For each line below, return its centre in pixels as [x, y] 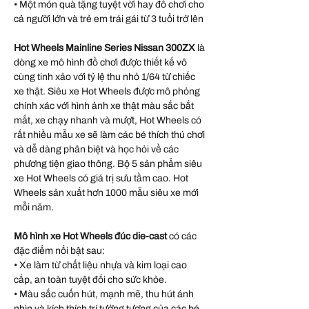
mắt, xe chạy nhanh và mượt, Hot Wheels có [108, 120]
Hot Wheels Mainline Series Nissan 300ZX [106, 48]
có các [183, 236]
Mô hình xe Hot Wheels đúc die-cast [91, 236]
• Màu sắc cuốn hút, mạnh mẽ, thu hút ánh [104, 294]
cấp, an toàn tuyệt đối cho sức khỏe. [90, 279]
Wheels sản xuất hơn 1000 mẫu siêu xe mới [106, 192]
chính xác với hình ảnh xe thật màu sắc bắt [104, 106]
